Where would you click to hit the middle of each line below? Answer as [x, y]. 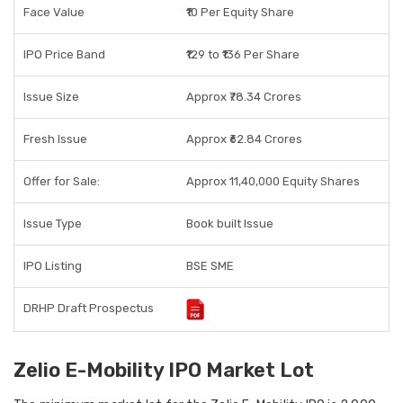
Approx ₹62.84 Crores [244, 139]
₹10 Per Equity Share [240, 12]
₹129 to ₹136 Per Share [243, 54]
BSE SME [210, 266]
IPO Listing [53, 266]
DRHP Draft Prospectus [89, 308]
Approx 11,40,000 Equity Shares [273, 181]
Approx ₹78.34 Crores [244, 97]
